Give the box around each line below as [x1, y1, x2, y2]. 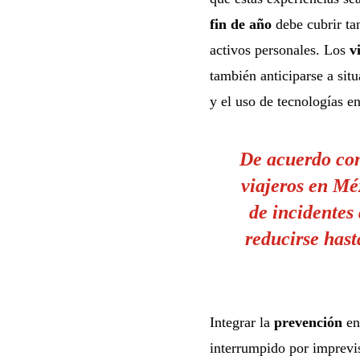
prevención [273, 313, 342, 330]
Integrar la [209, 313, 274, 330]
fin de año [209, 15, 272, 32]
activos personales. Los [209, 41, 350, 58]
